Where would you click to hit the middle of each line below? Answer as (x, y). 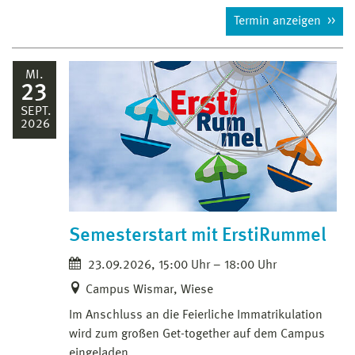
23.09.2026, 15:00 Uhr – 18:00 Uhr (181, 265)
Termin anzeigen (279, 21)
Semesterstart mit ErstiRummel (198, 236)
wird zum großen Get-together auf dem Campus (197, 334)
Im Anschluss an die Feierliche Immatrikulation (196, 315)
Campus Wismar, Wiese (149, 290)
